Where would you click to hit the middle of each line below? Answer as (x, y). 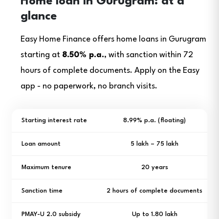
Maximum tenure (46, 167)
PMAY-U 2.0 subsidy (51, 214)
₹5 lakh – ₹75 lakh (154, 144)
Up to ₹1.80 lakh (154, 214)
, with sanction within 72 (149, 55)
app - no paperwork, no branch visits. (89, 86)
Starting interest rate (54, 120)
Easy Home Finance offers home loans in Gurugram (113, 39)
